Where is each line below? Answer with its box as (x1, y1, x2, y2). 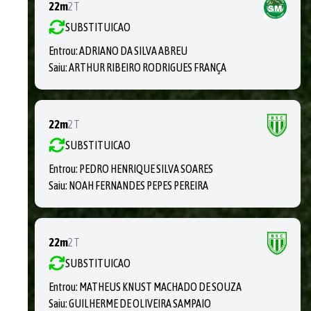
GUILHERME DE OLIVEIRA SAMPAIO (69, 297, 211, 310)
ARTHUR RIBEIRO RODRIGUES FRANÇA (69, 61, 226, 74)
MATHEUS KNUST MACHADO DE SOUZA (79, 280, 242, 293)
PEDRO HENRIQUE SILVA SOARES (79, 162, 213, 175)
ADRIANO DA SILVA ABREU (79, 44, 187, 57)
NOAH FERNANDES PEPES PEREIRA (69, 179, 208, 192)
